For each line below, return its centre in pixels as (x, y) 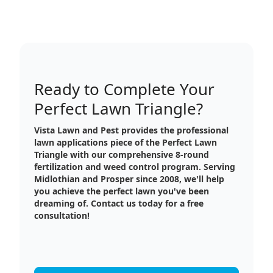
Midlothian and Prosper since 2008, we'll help (129, 179)
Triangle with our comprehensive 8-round (122, 154)
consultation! (62, 215)
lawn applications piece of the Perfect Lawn (126, 142)
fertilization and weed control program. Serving (135, 167)
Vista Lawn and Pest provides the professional (131, 130)
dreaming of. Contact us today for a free (119, 203)
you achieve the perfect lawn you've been (122, 191)
